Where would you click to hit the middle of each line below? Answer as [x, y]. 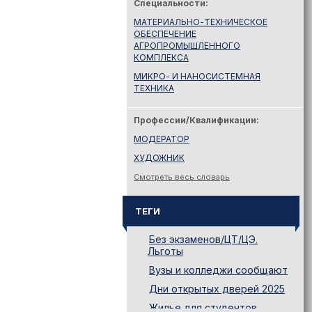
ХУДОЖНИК [159, 158]
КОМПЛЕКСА [161, 57]
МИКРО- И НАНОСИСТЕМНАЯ [197, 76]
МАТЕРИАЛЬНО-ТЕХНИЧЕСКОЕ [201, 22]
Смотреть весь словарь [182, 177]
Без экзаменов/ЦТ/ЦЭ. [203, 239]
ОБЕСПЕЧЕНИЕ [165, 34]
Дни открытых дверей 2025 [217, 289]
